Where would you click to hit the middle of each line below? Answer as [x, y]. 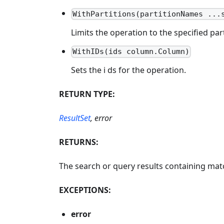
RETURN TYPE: [87, 94]
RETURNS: [79, 142]
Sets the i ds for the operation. [128, 70]
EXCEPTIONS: [85, 190]
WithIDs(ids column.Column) [131, 52]
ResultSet [75, 118]
